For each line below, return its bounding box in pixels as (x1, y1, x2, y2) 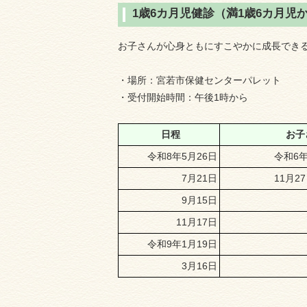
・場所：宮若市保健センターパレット (118, 75, 281, 86)
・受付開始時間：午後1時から (118, 92, 248, 103)
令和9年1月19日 (145, 238, 217, 249)
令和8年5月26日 (145, 151, 217, 162)
